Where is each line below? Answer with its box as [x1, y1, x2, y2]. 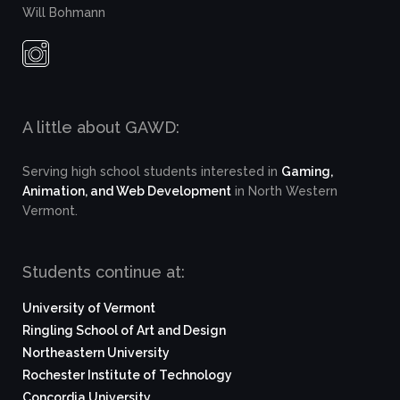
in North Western [231, 183, 338, 198]
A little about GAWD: [22, 117, 180, 137]
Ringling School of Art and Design [22, 322, 227, 337]
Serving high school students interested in [22, 163, 282, 179]
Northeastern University [22, 345, 171, 360]
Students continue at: [22, 262, 186, 281]
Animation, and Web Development [22, 183, 232, 198]
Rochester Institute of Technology [22, 367, 233, 382]
